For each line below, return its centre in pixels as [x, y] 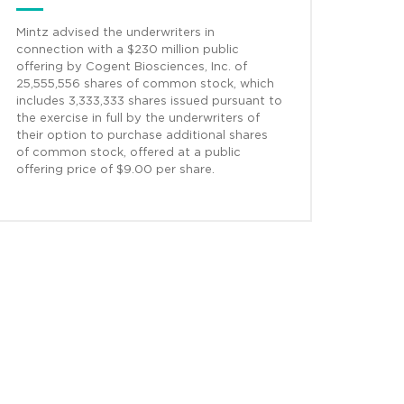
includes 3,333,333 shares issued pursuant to [149, 102]
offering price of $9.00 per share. [115, 170]
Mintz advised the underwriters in [115, 33]
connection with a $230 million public [128, 50]
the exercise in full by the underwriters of [138, 119]
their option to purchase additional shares [142, 136]
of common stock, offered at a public [129, 153]
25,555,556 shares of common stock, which [145, 85]
